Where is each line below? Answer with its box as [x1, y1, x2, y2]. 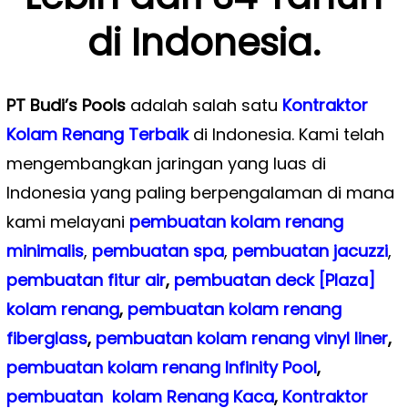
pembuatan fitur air [5, 268, 166, 291]
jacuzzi [332, 239, 388, 262]
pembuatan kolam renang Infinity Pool [5, 355, 317, 379]
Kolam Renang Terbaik [5, 122, 193, 146]
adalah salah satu [125, 93, 282, 117]
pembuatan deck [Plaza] [173, 268, 375, 291]
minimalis [5, 239, 84, 262]
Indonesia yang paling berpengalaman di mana [5, 180, 394, 204]
